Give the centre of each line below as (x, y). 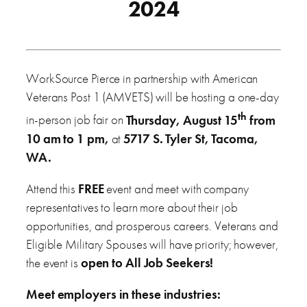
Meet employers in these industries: (123, 295)
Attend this (52, 189)
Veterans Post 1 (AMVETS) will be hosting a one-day (152, 97)
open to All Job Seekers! (147, 263)
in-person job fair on (76, 120)
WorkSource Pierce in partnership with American (142, 79)
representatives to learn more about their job (132, 208)
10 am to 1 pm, (69, 138)
